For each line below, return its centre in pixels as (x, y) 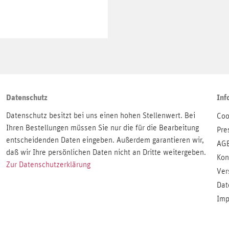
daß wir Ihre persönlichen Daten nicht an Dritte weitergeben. (106, 152)
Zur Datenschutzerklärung (48, 164)
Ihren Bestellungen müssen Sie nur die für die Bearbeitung (102, 128)
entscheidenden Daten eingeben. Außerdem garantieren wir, (105, 140)
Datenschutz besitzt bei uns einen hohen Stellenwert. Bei (100, 115)
